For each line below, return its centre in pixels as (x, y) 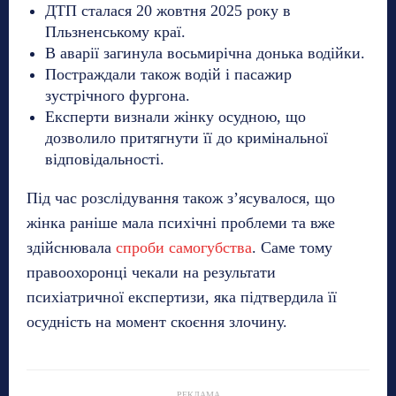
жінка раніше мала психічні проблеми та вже (181, 223)
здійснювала (71, 248)
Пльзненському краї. (115, 32)
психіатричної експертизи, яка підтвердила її (182, 297)
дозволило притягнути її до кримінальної (187, 138)
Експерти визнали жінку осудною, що (175, 117)
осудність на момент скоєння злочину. (157, 322)
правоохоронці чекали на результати (151, 273)
